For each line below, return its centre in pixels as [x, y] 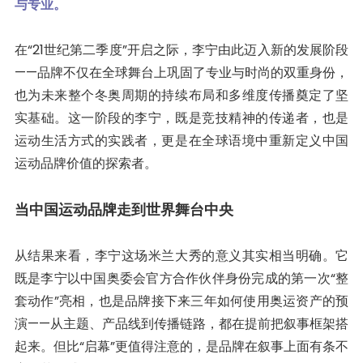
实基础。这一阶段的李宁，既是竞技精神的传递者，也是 [181, 117]
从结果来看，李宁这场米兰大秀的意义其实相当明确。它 [181, 255]
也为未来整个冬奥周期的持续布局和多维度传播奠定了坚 [181, 95]
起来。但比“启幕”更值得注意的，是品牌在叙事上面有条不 [181, 346]
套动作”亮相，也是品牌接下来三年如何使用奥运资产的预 [181, 301]
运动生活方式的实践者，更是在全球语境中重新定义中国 [181, 140]
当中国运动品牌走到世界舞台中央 [124, 209]
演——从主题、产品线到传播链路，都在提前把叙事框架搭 [181, 323]
